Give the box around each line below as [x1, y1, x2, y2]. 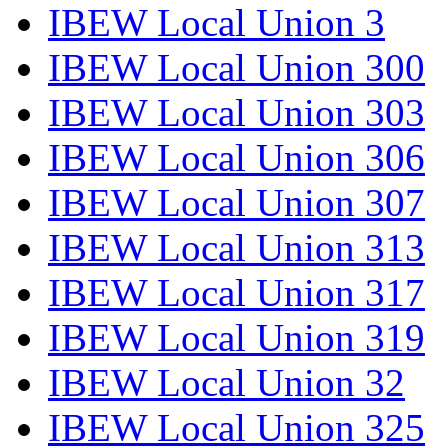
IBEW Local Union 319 [48, 316, 425, 360]
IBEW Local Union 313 [48, 226, 425, 270]
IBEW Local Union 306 [48, 136, 425, 180]
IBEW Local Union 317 [48, 271, 425, 315]
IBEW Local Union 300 [48, 46, 425, 90]
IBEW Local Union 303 [48, 91, 425, 135]
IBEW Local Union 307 [48, 181, 425, 225]
